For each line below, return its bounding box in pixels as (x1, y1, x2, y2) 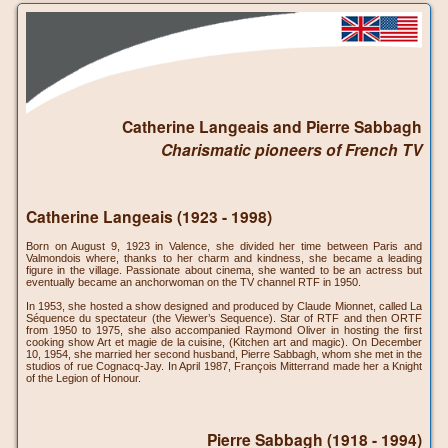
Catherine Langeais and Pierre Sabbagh (122, 115, 422, 139)
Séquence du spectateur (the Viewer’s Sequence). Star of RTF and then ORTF (26, 312, 422, 325)
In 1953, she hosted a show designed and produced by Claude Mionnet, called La (26, 300, 422, 313)
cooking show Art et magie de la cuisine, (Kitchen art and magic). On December (26, 336, 422, 349)
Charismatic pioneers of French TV (161, 138, 422, 162)
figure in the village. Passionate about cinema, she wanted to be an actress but (26, 264, 422, 277)
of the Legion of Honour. (26, 372, 141, 385)
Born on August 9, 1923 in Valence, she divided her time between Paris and (26, 240, 422, 253)
